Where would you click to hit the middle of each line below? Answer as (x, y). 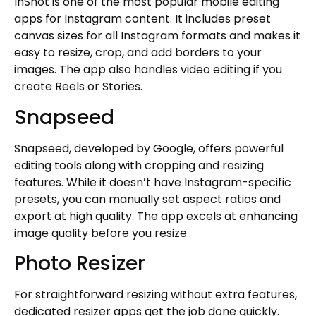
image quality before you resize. (102, 233)
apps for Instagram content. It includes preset (142, 19)
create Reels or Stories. (78, 87)
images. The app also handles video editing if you (148, 70)
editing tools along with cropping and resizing (139, 165)
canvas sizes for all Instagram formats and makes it (157, 36)
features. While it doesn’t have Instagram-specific (153, 182)
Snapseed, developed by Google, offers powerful (149, 148)
